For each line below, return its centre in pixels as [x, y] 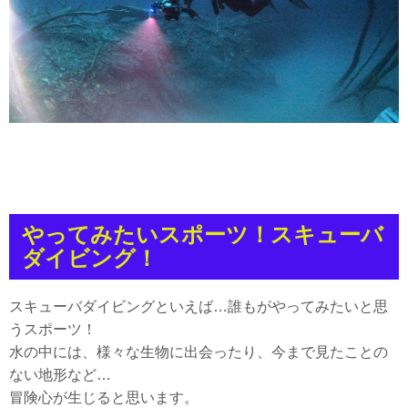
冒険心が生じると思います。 [104, 398]
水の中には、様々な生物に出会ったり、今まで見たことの [199, 352]
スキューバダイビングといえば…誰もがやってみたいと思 [199, 307]
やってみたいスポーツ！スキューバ [203, 234]
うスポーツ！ [53, 330]
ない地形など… [60, 375]
